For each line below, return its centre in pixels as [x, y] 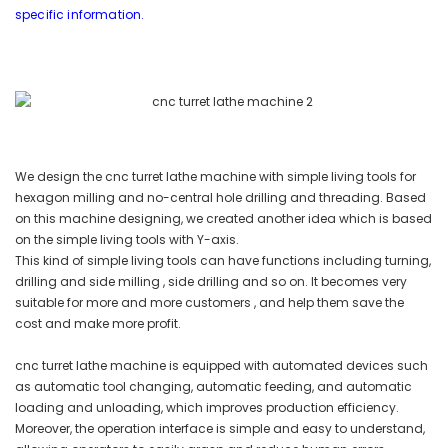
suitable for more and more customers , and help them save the [209, 303]
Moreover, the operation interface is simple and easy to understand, [220, 429]
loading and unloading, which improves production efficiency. [207, 408]
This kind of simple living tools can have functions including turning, [223, 261]
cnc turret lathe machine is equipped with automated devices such [221, 366]
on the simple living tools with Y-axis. [127, 240]
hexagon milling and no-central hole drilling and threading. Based [220, 198]
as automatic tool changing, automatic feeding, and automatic [213, 387]
